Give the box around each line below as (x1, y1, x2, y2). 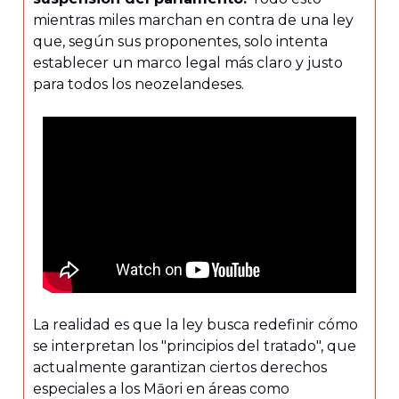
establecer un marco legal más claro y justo (33, 54, 343, 72)
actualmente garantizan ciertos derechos (33, 359, 327, 377)
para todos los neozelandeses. (33, 76, 244, 94)
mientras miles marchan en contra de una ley (33, 12, 354, 29)
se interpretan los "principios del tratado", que (33, 338, 356, 355)
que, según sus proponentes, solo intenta (33, 33, 328, 51)
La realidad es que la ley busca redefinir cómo (33, 316, 358, 334)
